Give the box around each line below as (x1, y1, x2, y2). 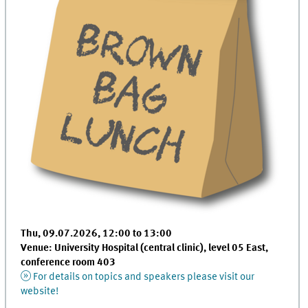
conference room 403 (21, 257, 116, 269)
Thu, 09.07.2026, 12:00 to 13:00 (21, 228, 173, 240)
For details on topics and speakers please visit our (33, 272, 254, 283)
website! (21, 286, 59, 298)
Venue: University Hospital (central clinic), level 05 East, (21, 243, 269, 254)
